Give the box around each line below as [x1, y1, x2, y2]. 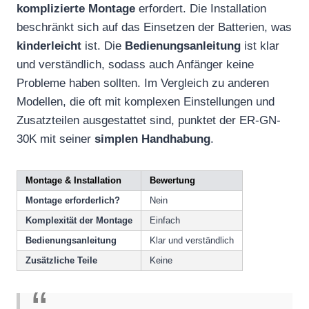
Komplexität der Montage [26, 215, 132, 226]
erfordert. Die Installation [135, 2, 266, 16]
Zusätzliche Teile [26, 255, 97, 266]
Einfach [150, 215, 180, 226]
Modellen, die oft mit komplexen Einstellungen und [17, 95, 275, 109]
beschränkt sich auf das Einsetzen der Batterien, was [17, 21, 292, 34]
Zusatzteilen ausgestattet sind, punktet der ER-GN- [17, 114, 281, 128]
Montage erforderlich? [26, 195, 120, 206]
